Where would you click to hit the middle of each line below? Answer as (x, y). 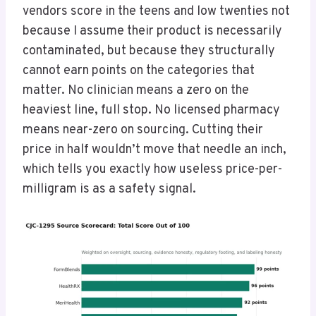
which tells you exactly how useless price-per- (152, 170)
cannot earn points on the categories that (139, 71)
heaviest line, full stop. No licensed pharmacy (151, 111)
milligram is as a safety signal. (109, 190)
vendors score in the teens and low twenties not (156, 12)
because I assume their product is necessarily (152, 32)
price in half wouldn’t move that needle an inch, (154, 150)
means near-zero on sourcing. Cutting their (143, 130)
